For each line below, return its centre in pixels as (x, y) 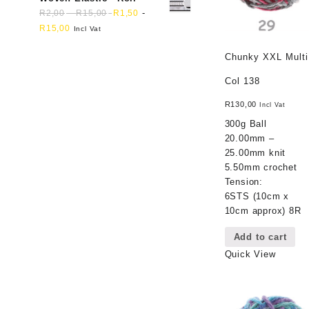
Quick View (250, 254)
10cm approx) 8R (263, 210)
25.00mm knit (255, 152)
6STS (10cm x (257, 196)
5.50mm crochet (261, 167)
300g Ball (246, 123)
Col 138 (242, 81)
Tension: (243, 181)
